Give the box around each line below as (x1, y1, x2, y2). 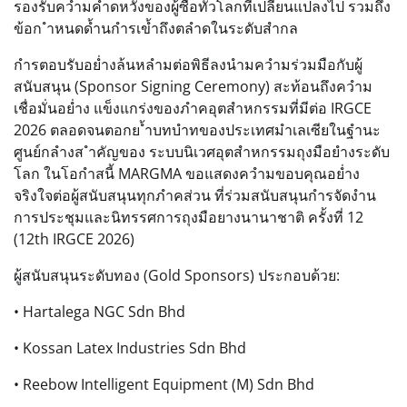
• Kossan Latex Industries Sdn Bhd (14, 337, 246, 358)
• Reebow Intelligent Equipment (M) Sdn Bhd (14, 373, 314, 394)
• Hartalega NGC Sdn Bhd (14, 301, 185, 322)
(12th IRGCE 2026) (14, 228, 134, 249)
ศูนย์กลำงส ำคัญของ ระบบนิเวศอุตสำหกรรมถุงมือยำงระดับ (14, 141, 390, 162)
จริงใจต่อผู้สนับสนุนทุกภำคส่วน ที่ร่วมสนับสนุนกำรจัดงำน (14, 184, 376, 205)
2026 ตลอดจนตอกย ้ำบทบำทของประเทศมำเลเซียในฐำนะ (14, 119, 381, 140)
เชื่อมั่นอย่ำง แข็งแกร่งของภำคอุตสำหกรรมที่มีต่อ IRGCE (14, 97, 372, 118)
